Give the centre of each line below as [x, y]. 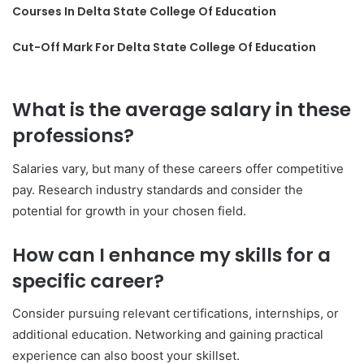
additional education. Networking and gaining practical [168, 334]
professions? [73, 136]
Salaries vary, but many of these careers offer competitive [178, 168]
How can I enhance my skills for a [171, 255]
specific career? [88, 281]
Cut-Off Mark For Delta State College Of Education [165, 47]
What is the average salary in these [182, 110]
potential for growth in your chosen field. [129, 210]
